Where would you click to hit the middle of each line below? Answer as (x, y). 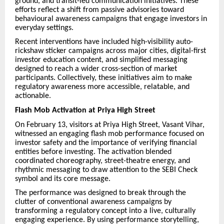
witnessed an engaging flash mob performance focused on (109, 134)
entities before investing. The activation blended (93, 152)
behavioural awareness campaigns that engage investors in (111, 19)
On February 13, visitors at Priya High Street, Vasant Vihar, (110, 125)
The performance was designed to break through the (100, 193)
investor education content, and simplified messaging (101, 60)
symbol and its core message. (63, 179)
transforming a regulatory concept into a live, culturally (105, 211)
